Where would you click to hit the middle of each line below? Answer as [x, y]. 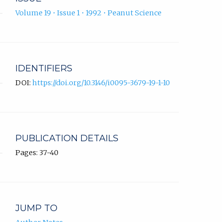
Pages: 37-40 [37, 153]
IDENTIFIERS [44, 68]
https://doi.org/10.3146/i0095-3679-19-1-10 [101, 83]
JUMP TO [36, 208]
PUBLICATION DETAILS [67, 138]
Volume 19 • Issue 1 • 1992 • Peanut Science [88, 13]
